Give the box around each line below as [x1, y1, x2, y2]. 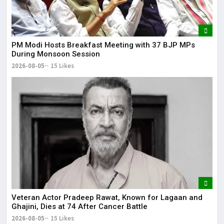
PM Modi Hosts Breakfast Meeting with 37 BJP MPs [11, 40, 195, 49]
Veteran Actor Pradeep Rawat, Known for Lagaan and [11, 193, 202, 202]
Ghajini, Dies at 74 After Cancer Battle [11, 202, 147, 211]
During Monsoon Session [11, 49, 100, 58]
